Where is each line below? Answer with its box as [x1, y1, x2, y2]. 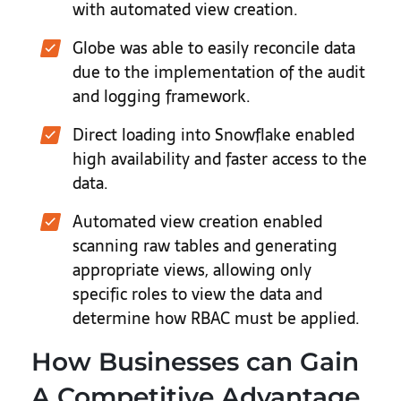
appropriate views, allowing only [73, 257, 311, 283]
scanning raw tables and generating [73, 233, 337, 259]
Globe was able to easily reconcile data [73, 35, 355, 61]
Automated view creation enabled [73, 209, 322, 235]
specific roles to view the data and [73, 281, 322, 307]
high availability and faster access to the [73, 146, 367, 172]
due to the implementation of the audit [73, 59, 365, 85]
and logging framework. [73, 83, 251, 109]
